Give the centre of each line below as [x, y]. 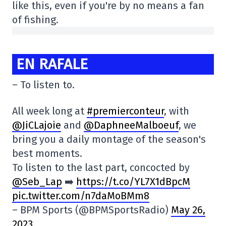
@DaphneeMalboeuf [131, 125]
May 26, [188, 210]
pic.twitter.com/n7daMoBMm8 [81, 196]
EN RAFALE [52, 64]
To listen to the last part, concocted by [101, 168]
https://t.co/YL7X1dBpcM [133, 182]
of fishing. [35, 19]
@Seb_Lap [37, 182]
